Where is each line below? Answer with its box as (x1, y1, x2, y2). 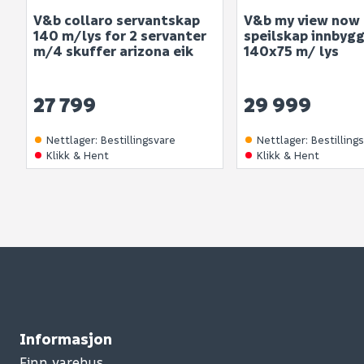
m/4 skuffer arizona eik (33, 42, 193, 60)
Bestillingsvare (101, 132, 175, 147)
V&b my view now (244, 11, 361, 29)
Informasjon (19, 329, 112, 349)
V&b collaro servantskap (33, 11, 200, 29)
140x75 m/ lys (244, 42, 340, 60)
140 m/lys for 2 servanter (33, 27, 206, 45)
